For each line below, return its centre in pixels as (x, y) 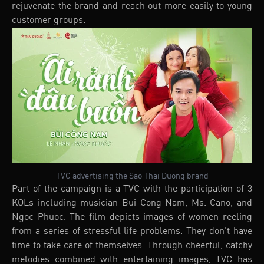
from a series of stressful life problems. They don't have (132, 231)
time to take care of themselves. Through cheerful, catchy (132, 245)
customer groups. (49, 21)
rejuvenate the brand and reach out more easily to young (132, 7)
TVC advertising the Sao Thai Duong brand (132, 176)
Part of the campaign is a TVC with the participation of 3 (132, 189)
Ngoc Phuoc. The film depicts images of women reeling (132, 217)
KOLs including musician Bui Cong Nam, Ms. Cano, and (132, 203)
